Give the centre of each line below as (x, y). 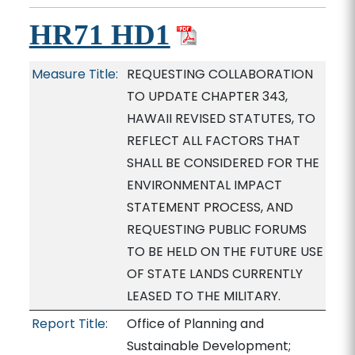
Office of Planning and (195, 324)
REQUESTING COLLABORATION (219, 74)
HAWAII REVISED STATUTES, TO (221, 118)
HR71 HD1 (99, 34)
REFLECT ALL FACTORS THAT (213, 141)
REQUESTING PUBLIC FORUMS (216, 229)
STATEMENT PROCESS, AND (210, 207)
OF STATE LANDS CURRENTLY (214, 274)
